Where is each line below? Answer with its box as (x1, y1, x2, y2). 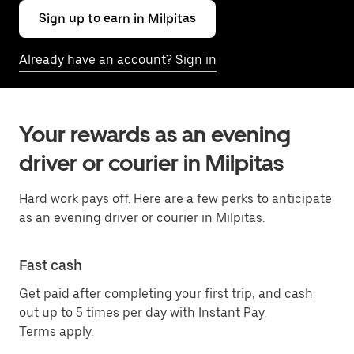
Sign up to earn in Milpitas (39, 11, 196, 26)
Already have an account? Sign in (19, 52, 217, 67)
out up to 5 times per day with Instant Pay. (19, 305, 266, 320)
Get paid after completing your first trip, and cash (19, 286, 313, 301)
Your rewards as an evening (19, 121, 291, 148)
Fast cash (19, 257, 82, 273)
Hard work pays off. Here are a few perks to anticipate (19, 191, 332, 206)
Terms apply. (19, 324, 93, 339)
